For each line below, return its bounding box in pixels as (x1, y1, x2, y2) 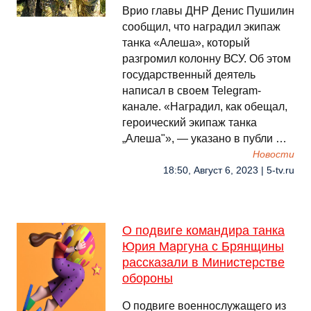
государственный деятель (122, 69, 255, 81)
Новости (253, 149, 294, 160)
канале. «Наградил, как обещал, (122, 101, 287, 112)
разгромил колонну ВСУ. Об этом (122, 53, 291, 65)
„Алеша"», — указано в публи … (122, 133, 287, 144)
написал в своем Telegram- (122, 85, 261, 96)
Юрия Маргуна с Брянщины (122, 239, 284, 253)
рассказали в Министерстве (122, 255, 285, 269)
